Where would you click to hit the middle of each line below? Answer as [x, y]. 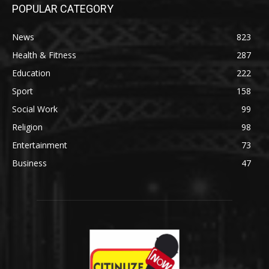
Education [31, 73]
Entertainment [40, 145]
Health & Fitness [44, 55]
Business [29, 163]
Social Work [35, 109]
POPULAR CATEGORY [63, 9]
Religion [27, 127]
